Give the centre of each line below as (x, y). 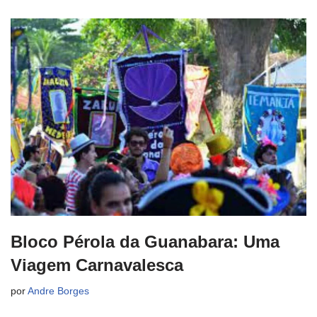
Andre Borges (58, 291)
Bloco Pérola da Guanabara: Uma (145, 241)
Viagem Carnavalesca (97, 265)
